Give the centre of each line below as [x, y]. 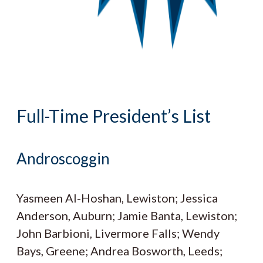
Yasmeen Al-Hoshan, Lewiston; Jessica [117, 198]
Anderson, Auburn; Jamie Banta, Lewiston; [127, 216]
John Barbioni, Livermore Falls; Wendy [118, 233]
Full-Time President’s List [114, 116]
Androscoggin [63, 158]
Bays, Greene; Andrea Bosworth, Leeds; [119, 251]
